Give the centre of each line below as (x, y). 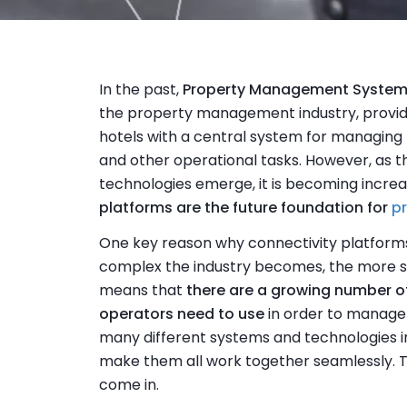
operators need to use (181, 314)
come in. (129, 385)
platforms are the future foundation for (243, 208)
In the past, (140, 90)
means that (142, 291)
